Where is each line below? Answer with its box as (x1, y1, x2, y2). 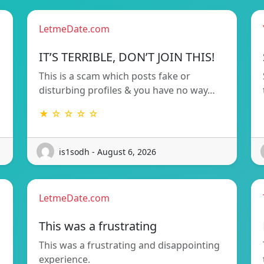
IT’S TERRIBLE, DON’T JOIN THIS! (39, 49, 214, 65)
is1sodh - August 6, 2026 (59, 146, 156, 157)
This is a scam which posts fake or (39, 70, 190, 83)
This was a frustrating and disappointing (39, 239, 220, 252)
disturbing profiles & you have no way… (39, 84, 215, 97)
